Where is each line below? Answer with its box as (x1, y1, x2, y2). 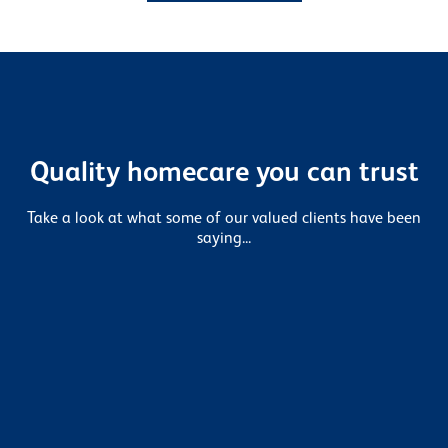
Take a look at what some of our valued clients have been (27, 211, 421, 228)
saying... (197, 231, 251, 248)
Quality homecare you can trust (29, 159, 419, 188)
